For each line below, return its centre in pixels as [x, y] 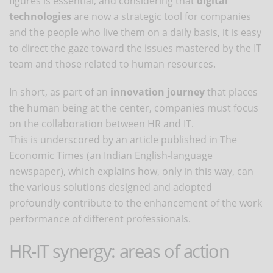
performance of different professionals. [101, 218]
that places [231, 92]
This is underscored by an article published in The [123, 139]
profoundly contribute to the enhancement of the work [136, 203]
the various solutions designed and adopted [111, 187]
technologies [40, 16]
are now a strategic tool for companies [161, 16]
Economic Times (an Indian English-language [111, 155]
